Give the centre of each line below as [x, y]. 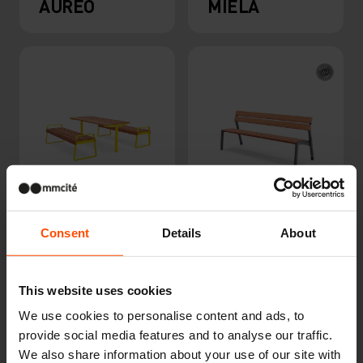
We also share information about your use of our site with [180, 354]
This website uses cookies [96, 290]
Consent [65, 233]
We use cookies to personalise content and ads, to [162, 315]
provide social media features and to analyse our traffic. [176, 335]
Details [181, 233]
